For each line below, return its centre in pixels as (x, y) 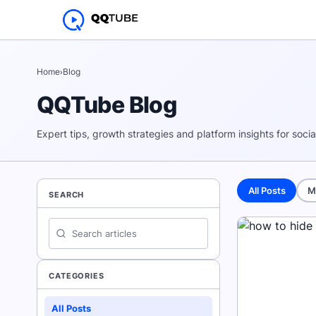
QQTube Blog (107, 105)
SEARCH (67, 195)
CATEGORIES (77, 276)
